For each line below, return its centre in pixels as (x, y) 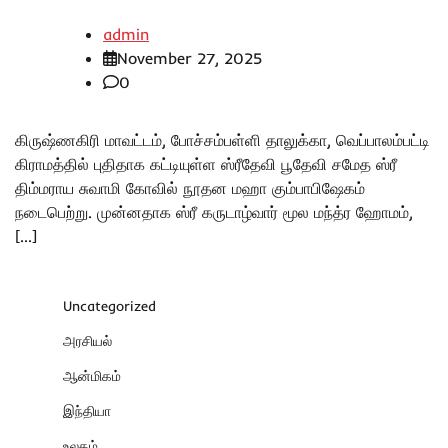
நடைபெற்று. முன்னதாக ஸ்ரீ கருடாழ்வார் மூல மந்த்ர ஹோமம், (214, 212)
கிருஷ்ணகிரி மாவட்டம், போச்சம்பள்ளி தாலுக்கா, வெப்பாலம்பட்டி (222, 140)
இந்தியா (87, 411)
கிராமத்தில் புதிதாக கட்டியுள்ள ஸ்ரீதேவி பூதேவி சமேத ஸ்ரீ (206, 164)
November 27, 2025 (189, 58)
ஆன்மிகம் (92, 376)
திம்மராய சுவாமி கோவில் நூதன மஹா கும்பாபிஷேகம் (190, 188)
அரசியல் (87, 341)
